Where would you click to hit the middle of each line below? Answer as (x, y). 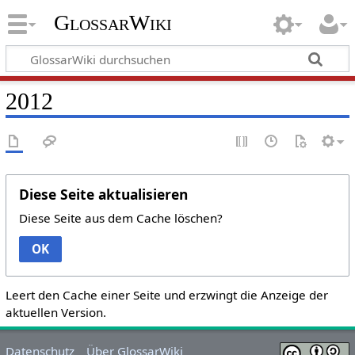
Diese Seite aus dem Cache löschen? (120, 218)
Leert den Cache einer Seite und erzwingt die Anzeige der (166, 294)
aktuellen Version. (55, 312)
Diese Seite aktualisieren (103, 194)
